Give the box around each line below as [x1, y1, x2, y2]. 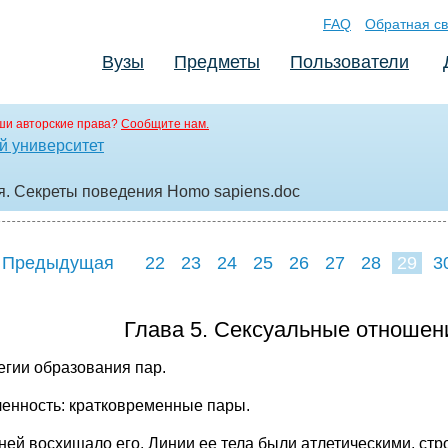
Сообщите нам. [121, 117, 209, 131]
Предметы [174, 52, 260, 72]
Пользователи [290, 52, 409, 72]
